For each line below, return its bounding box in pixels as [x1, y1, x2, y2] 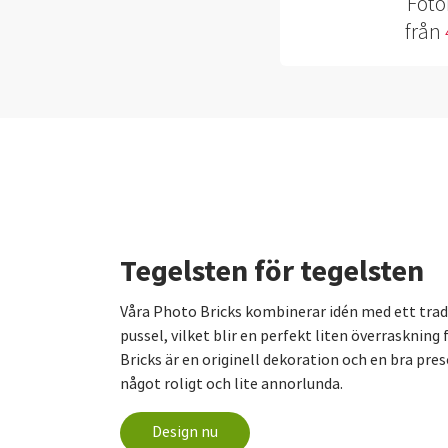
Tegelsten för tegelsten [120, 251, 424, 292]
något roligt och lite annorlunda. [120, 374, 343, 395]
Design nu [152, 422, 218, 443]
